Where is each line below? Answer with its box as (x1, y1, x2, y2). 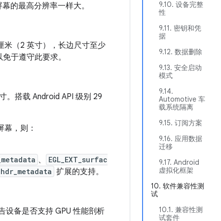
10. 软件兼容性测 (151, 182, 204, 190)
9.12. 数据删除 (159, 47, 202, 56)
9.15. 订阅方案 (159, 118, 202, 127)
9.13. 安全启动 (159, 63, 202, 72)
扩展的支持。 (54, 167, 104, 177)
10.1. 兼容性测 (159, 205, 203, 214)
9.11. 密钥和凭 (159, 24, 201, 33)
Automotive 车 (159, 95, 205, 104)
